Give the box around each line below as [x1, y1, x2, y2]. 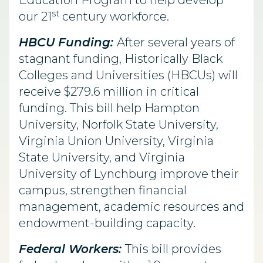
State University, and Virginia [19, 150, 185, 164]
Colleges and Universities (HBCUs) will [19, 68, 238, 82]
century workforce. [59, 9, 169, 23]
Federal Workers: [19, 242, 125, 256]
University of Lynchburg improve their [19, 167, 239, 181]
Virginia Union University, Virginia [19, 134, 214, 148]
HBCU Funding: [19, 35, 117, 49]
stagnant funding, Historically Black [19, 52, 222, 66]
